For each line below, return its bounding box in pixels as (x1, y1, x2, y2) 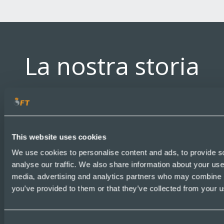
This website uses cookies (11, 132, 106, 141)
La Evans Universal (67, 125, 182, 141)
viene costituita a (67, 137, 175, 153)
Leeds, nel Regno (67, 149, 170, 165)
